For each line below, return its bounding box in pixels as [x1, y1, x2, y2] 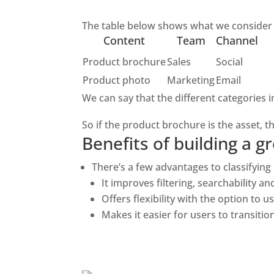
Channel [216, 32, 259, 48]
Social [216, 54, 243, 68]
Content [103, 32, 146, 48]
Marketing [167, 73, 215, 87]
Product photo [83, 73, 151, 87]
